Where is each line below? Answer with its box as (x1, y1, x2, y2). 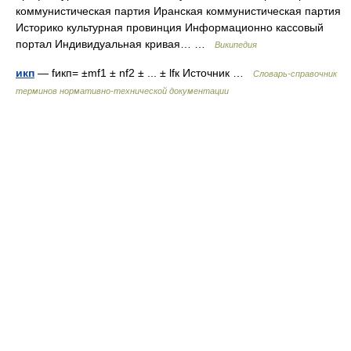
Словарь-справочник (253, 69, 337, 78)
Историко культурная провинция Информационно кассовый (16, 21, 324, 34)
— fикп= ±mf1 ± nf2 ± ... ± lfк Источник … (34, 67, 253, 79)
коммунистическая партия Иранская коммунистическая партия (16, 5, 341, 17)
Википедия (215, 40, 257, 49)
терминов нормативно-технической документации (16, 86, 229, 96)
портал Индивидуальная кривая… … (16, 38, 215, 50)
